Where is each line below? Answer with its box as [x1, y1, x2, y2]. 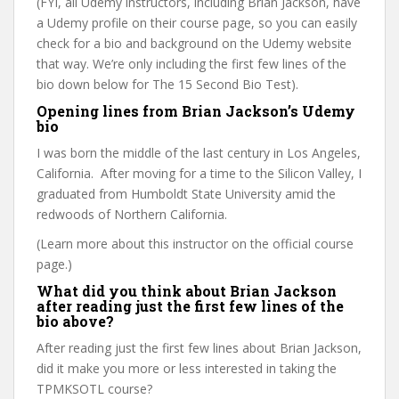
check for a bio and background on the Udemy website [37, 35, 352, 52]
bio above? [37, 312, 114, 330]
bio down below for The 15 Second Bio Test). [37, 76, 298, 93]
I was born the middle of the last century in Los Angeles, [37, 144, 361, 161]
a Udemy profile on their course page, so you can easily [37, 14, 357, 31]
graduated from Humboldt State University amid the [37, 185, 336, 202]
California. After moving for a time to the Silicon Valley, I [37, 165, 362, 182]
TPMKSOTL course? [37, 380, 152, 397]
